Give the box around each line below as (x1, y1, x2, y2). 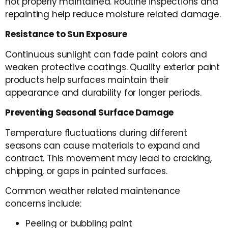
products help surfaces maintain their (5, 73, 169, 86)
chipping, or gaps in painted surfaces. (5, 164, 167, 177)
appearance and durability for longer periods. (5, 86, 202, 99)
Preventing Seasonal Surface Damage (5, 106, 174, 119)
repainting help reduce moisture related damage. (5, 8, 221, 21)
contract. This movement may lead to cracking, (5, 152, 212, 164)
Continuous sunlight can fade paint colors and (5, 48, 207, 61)
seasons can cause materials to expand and (5, 139, 200, 152)
